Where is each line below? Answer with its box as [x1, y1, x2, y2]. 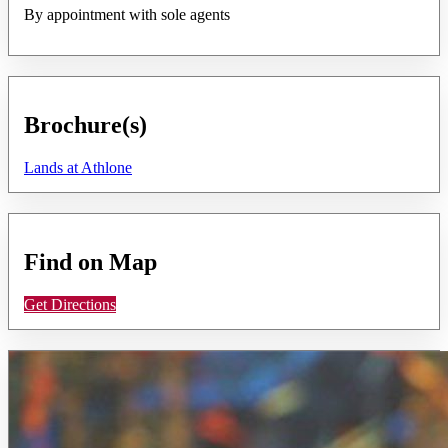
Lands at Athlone [24, 158, 132, 176]
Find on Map [24, 248, 157, 275]
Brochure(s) [24, 111, 147, 138]
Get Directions [24, 295, 116, 313]
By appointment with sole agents [24, 5, 230, 23]
